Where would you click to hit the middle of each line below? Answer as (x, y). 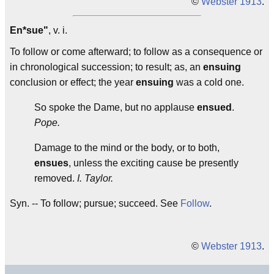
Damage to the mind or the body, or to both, (127, 148)
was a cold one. (209, 82)
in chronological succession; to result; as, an (106, 67)
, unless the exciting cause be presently (154, 163)
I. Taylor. (95, 178)
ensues (51, 163)
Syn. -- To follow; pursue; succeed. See (95, 203)
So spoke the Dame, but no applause (116, 107)
